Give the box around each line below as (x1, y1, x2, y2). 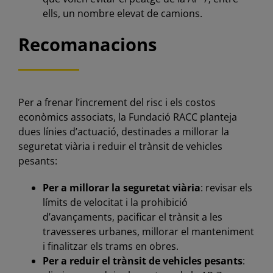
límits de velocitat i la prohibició (42, 195, 188, 209)
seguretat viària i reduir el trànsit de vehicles (18, 139, 222, 153)
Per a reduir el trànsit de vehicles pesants (42, 253, 243, 268)
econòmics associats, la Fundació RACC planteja (18, 110, 237, 124)
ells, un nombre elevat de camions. (42, 6, 202, 20)
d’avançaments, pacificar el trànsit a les (42, 210, 222, 224)
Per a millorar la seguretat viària (42, 180, 200, 194)
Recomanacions (18, 32, 157, 57)
